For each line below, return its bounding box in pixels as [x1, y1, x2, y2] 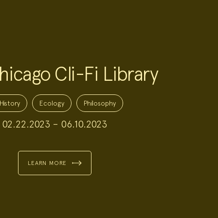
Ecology [39, 99, 64, 107]
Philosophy [84, 99, 116, 107]
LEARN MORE [27, 160, 67, 166]
